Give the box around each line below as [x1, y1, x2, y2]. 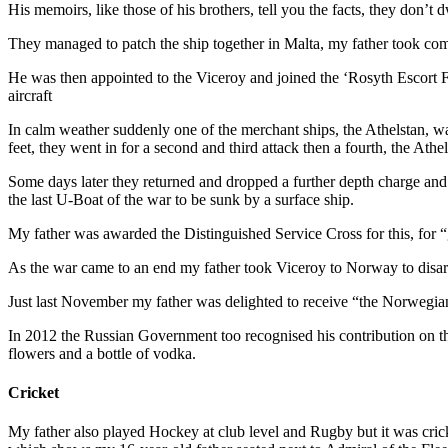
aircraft [8, 86, 52, 104]
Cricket [8, 384, 59, 402]
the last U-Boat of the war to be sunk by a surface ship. [8, 190, 354, 208]
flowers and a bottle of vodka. [8, 344, 196, 362]
